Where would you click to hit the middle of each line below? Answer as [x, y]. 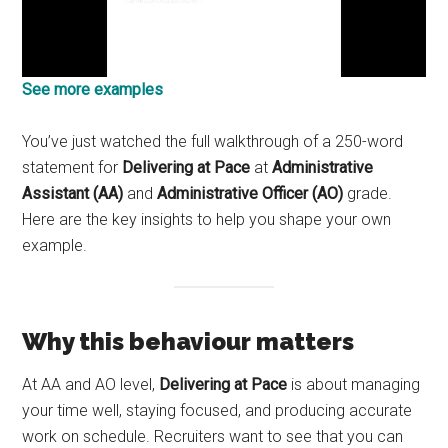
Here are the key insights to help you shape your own [207, 220]
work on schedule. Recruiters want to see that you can [213, 436]
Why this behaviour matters [188, 341]
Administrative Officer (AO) [250, 194]
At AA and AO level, [91, 384]
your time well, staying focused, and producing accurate [217, 410]
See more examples [93, 90]
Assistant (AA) [73, 194]
